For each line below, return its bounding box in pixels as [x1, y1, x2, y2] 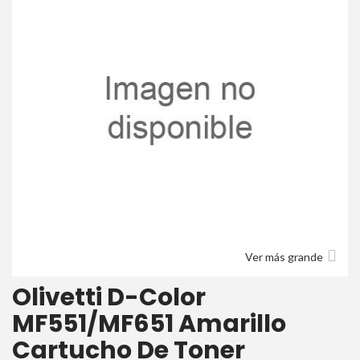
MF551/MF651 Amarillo [12, 307, 286, 341]
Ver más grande [245, 250, 325, 264]
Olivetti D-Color [12, 280, 206, 314]
